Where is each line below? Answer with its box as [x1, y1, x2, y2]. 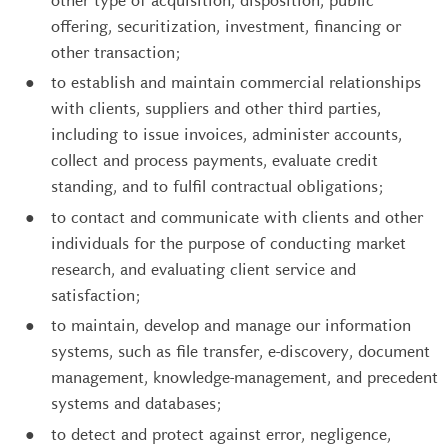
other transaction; [51, 41, 180, 63]
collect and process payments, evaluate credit [51, 150, 378, 171]
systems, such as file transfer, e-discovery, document [51, 341, 430, 362]
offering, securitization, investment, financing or [51, 15, 401, 37]
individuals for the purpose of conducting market [51, 232, 406, 254]
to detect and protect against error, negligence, [51, 423, 391, 445]
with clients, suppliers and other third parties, [51, 98, 381, 119]
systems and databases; [51, 393, 221, 414]
